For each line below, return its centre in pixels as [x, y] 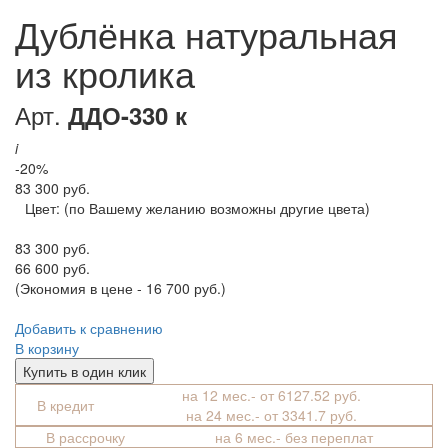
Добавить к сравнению [89, 328]
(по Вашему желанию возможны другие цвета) [217, 208]
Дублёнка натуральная [206, 34]
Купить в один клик [84, 371]
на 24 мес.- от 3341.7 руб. [273, 415]
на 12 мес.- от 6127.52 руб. [273, 395]
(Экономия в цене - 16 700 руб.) [120, 288]
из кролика [105, 73]
